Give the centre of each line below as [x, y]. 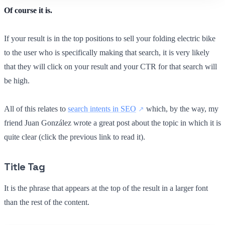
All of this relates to [36, 108]
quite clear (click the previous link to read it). [75, 137]
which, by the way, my [181, 108]
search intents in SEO [102, 108]
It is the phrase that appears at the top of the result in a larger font [106, 188]
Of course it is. [28, 10]
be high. [17, 80]
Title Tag [25, 166]
